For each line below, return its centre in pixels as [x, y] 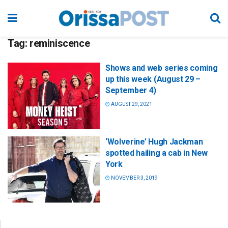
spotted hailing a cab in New [157, 153]
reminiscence [60, 43]
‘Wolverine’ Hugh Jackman [154, 142]
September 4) [131, 90]
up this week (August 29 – [153, 79]
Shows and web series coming [162, 68]
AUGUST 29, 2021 [131, 104]
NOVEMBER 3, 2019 [134, 178]
